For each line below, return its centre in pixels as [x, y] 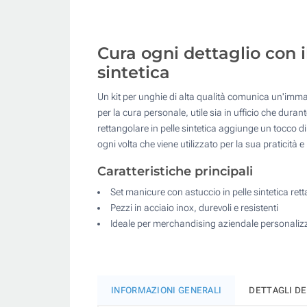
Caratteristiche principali [175, 171]
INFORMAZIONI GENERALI [167, 290]
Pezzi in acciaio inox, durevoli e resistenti [194, 207]
